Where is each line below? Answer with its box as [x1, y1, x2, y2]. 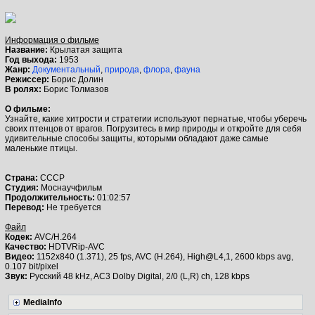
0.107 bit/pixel [5, 262, 58, 271]
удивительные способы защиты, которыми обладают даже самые [5, 134, 269, 143]
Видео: [5, 252, 37, 262]
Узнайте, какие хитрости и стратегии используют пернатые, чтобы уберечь [5, 114, 307, 124]
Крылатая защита [50, 45, 122, 55]
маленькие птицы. [5, 143, 77, 153]
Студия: [5, 183, 41, 193]
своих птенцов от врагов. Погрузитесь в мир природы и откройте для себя [5, 124, 302, 134]
